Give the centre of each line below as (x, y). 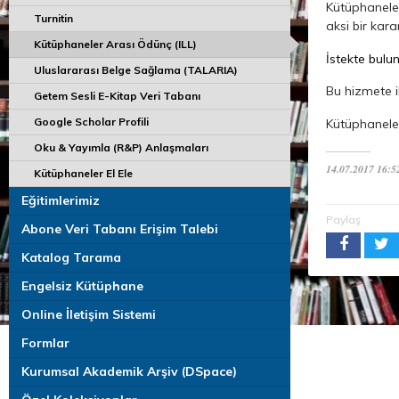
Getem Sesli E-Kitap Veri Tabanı (117, 96)
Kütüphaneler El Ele (83, 173)
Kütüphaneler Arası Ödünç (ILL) (115, 44)
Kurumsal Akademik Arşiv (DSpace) (129, 371)
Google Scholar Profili (91, 122)
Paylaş (343, 220)
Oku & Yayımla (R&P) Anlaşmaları (121, 147)
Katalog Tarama (71, 257)
